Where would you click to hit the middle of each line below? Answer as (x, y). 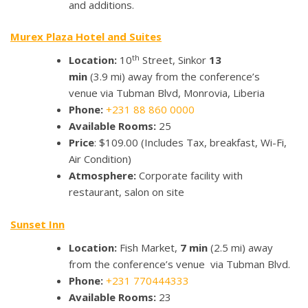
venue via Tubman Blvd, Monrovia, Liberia (167, 93)
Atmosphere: (104, 176)
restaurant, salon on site (126, 192)
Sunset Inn (37, 224)
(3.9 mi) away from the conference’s (174, 77)
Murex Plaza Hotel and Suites (86, 37)
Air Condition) (100, 159)
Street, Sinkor (174, 60)
